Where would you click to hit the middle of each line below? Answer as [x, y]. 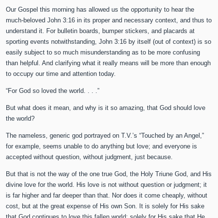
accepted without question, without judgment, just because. [90, 157]
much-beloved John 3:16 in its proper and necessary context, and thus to [109, 20]
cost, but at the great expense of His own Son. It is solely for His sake [105, 206]
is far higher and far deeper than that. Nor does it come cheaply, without [107, 196]
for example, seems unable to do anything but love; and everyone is [102, 146]
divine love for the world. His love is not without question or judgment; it [107, 185]
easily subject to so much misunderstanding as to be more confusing [103, 53]
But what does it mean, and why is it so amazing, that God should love [106, 108]
